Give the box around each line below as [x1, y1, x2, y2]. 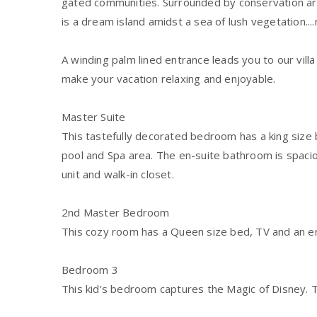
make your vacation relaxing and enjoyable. [62, 71, 276, 86]
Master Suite [62, 109, 126, 124]
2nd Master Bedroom [62, 204, 170, 219]
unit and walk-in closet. [62, 166, 174, 181]
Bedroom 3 [62, 262, 118, 277]
